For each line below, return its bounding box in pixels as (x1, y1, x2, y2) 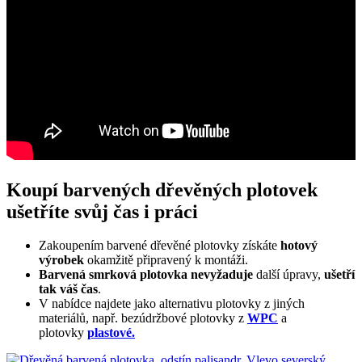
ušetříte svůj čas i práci (6, 200, 198, 222)
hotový (280, 238, 318, 253)
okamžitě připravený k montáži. (87, 253, 248, 267)
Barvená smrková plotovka (39, 267, 187, 282)
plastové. (87, 326, 135, 340)
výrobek (39, 253, 87, 267)
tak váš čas (39, 282, 98, 297)
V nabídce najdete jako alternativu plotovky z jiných (39, 297, 305, 311)
